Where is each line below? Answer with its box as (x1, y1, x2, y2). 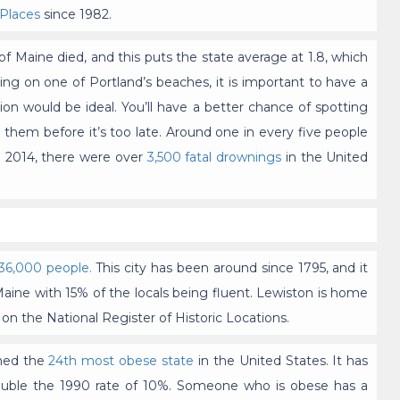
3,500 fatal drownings (146, 149, 282, 166)
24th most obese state (48, 353, 195, 370)
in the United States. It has (194, 353, 369, 370)
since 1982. (40, 6, 112, 23)
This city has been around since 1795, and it (91, 260, 369, 277)
